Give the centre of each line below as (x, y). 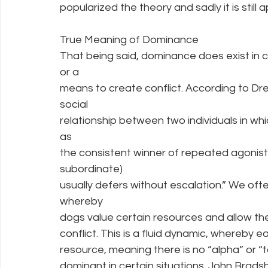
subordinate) (91, 169)
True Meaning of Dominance (129, 39)
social (74, 104)
